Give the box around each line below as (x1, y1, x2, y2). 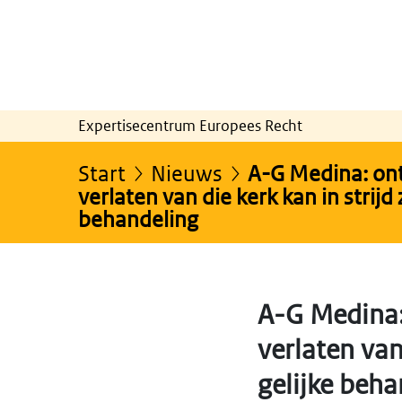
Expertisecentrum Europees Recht (78, 115, 302, 135)
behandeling (78, 205, 198, 232)
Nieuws (151, 159, 223, 186)
